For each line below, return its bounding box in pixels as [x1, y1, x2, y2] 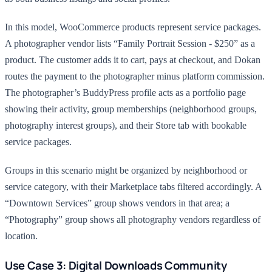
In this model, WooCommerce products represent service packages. [5, 22, 261, 32]
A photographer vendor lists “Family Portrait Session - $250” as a [5, 38, 255, 49]
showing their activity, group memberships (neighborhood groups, [5, 104, 257, 114]
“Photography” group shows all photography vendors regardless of [5, 214, 260, 225]
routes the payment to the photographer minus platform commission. [5, 71, 265, 81]
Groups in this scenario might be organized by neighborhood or [5, 165, 247, 175]
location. [5, 231, 38, 241]
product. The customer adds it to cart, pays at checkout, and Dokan [5, 55, 260, 65]
